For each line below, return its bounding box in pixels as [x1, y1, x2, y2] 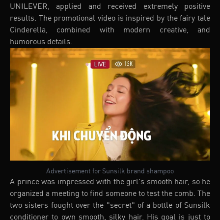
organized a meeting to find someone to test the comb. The [10, 190, 210, 198]
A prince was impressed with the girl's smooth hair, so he [10, 178, 210, 187]
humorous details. [10, 38, 72, 46]
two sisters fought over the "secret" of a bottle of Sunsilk [10, 202, 210, 210]
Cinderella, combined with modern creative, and [10, 26, 210, 34]
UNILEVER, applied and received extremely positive [10, 2, 210, 11]
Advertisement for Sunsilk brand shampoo [46, 168, 174, 175]
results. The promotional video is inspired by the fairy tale [10, 14, 210, 23]
